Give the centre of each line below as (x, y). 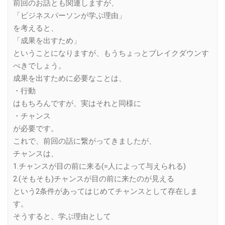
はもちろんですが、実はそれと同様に (77, 104)
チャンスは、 (36, 154)
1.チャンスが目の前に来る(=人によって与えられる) (99, 166)
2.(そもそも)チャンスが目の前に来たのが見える (94, 179)
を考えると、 (36, 28)
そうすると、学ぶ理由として (62, 217)
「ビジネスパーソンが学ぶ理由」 (70, 16)
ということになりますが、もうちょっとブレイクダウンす (111, 53)
